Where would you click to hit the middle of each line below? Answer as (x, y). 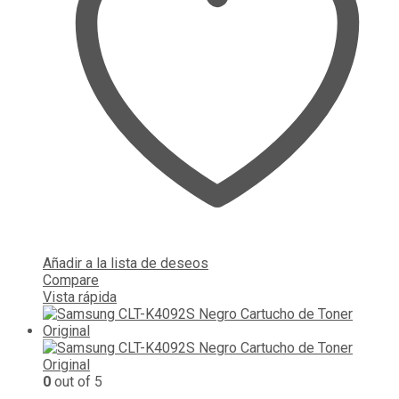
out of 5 (77, 381)
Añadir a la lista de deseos (126, 263)
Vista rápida (80, 297)
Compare (71, 280)
